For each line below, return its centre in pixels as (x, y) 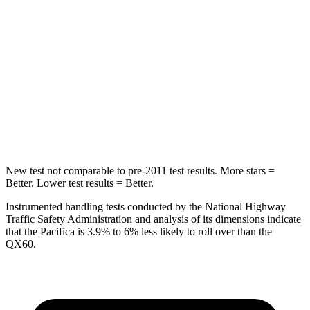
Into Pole (200, 62)
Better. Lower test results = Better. (80, 183)
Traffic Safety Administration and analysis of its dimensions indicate (153, 219)
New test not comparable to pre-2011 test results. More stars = (140, 170)
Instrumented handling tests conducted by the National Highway (146, 206)
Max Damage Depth (104, 126)
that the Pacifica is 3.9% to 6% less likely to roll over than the (139, 231)
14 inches (225, 126)
